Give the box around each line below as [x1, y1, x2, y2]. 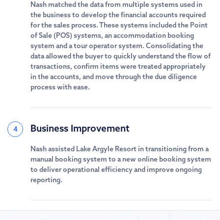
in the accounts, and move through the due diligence [30, 72, 197, 81]
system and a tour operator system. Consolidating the [30, 41, 203, 50]
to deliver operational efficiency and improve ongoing [30, 165, 202, 174]
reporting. [30, 175, 62, 184]
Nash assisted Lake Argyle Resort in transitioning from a [30, 144, 209, 153]
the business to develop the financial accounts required [30, 10, 206, 19]
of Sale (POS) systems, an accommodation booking [30, 31, 194, 40]
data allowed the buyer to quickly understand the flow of [30, 52, 211, 60]
